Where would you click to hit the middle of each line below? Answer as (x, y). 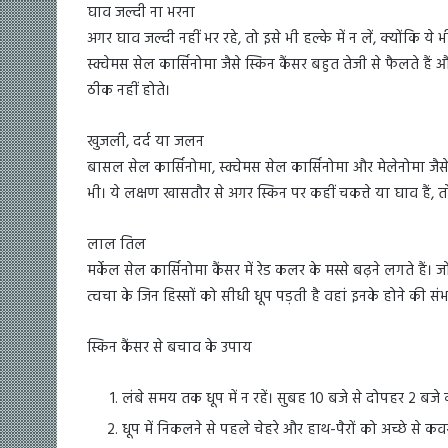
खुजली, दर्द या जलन (145, 141)
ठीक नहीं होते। (128, 90)
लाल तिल (116, 244)
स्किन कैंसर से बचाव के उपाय (169, 347)
